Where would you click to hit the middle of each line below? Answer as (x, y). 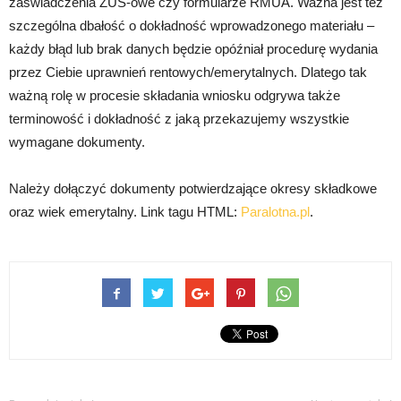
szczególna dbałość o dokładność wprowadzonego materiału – (192, 26)
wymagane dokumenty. (77, 142)
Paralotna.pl (275, 212)
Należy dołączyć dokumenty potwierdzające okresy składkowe (193, 189)
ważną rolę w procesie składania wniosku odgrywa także (175, 96)
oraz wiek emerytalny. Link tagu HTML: (125, 212)
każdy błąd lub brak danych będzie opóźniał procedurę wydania (193, 49)
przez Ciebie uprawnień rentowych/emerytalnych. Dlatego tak (188, 73)
